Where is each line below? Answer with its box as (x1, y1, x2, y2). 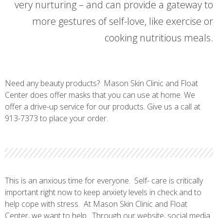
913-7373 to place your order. (5, 113, 108, 124)
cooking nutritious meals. (105, 31, 213, 45)
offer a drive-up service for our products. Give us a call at (5, 101, 200, 112)
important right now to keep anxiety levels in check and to (5, 187, 201, 198)
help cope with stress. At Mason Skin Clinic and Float (5, 199, 187, 210)
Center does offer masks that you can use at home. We (5, 90, 195, 101)
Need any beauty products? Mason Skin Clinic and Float (5, 78, 198, 89)
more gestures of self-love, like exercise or (32, 15, 213, 28)
